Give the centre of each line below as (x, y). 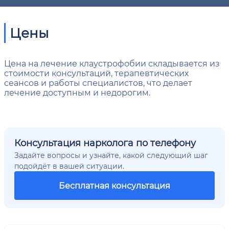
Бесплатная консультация (114, 185)
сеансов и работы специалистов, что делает (98, 83)
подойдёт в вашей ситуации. (69, 166)
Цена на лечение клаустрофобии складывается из (112, 63)
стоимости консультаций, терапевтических (96, 73)
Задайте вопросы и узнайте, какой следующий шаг (111, 155)
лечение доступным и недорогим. (77, 92)
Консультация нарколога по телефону (105, 143)
